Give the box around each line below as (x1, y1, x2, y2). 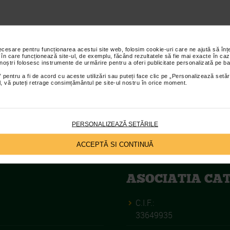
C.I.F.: (136, 197, 155, 208)
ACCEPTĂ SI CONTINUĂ (76, 140, 154, 148)
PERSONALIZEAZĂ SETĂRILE (72, 120, 158, 127)
